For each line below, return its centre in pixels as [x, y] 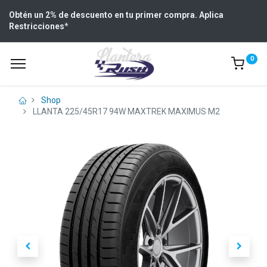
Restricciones [37, 26]
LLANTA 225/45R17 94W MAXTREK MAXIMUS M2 [126, 111]
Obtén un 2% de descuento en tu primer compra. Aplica [116, 15]
